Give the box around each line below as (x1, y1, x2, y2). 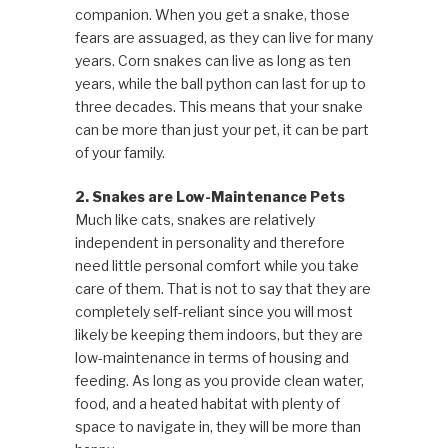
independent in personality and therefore (74, 233, 345, 251)
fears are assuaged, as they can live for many (74, 28, 373, 46)
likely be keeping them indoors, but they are (74, 325, 363, 343)
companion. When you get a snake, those (74, 5, 350, 23)
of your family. (74, 143, 165, 161)
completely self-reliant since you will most (74, 302, 353, 320)
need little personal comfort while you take (74, 256, 359, 274)
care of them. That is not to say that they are (74, 279, 371, 297)
